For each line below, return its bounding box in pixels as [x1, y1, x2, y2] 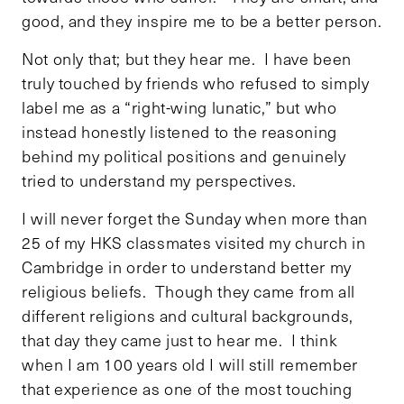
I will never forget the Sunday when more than [22, 207, 368, 229]
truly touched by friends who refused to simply [22, 71, 370, 94]
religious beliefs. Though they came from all [22, 280, 355, 302]
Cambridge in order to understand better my [22, 255, 352, 278]
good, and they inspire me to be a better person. [22, 9, 382, 32]
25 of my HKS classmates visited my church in [22, 231, 366, 253]
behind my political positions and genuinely [22, 144, 346, 167]
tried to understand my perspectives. [22, 169, 298, 191]
